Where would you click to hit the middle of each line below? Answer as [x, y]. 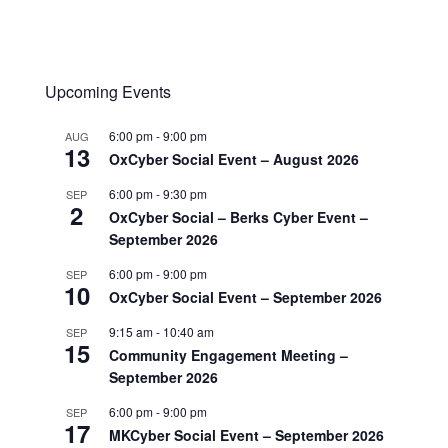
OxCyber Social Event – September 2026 [245, 296]
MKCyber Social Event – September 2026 [246, 434]
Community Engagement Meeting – [228, 354]
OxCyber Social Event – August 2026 [233, 158]
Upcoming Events [107, 91]
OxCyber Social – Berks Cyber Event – [238, 216]
